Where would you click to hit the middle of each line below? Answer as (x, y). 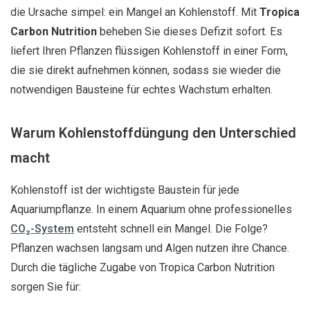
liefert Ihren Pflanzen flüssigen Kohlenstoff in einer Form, (149, 51)
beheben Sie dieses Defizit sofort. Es (190, 31)
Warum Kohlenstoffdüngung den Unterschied (153, 133)
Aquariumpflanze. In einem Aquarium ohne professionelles (151, 209)
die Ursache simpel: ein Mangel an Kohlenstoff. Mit (135, 12)
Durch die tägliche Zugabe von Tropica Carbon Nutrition (143, 267)
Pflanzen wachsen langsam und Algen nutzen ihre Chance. (150, 248)
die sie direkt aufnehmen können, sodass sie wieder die (146, 70)
